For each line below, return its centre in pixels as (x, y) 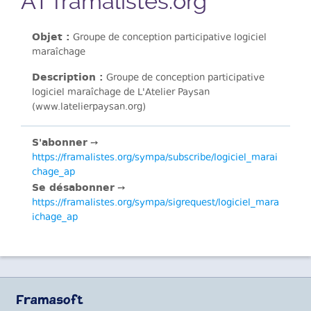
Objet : (51, 37)
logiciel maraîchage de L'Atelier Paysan (121, 93)
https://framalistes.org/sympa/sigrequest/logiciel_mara (155, 204)
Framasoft (50, 301)
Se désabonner (73, 188)
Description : (68, 77)
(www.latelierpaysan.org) (89, 107)
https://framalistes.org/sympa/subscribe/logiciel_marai (155, 159)
